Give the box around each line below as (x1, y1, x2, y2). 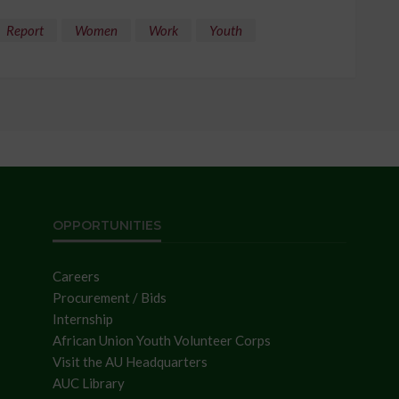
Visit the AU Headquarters (53, 354, 208, 370)
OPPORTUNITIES (53, 217, 161, 234)
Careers (53, 268, 100, 285)
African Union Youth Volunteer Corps (53, 332, 271, 349)
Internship (53, 311, 113, 328)
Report (6, 22, 44, 39)
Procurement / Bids (53, 289, 167, 306)
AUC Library (53, 375, 125, 392)
